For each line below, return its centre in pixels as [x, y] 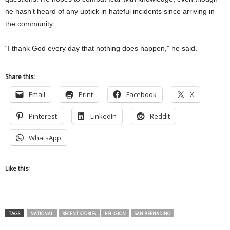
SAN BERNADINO [152, 213]
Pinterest [43, 116]
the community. [30, 23]
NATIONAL [42, 213]
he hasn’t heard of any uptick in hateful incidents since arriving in [110, 11]
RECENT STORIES [79, 213]
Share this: [20, 76]
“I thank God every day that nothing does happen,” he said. [101, 48]
